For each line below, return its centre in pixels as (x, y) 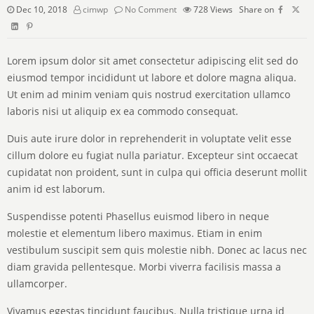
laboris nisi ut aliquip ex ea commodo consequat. (123, 111)
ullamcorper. (37, 284)
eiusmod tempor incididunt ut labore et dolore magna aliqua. (152, 78)
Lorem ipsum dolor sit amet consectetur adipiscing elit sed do (152, 61)
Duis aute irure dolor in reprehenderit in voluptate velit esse (149, 139)
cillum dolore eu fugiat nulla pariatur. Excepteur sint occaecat (152, 156)
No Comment (151, 10)
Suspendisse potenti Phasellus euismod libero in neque (138, 217)
